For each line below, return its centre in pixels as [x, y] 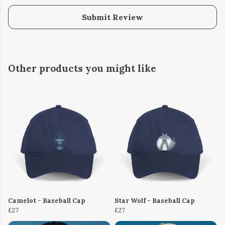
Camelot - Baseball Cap [47, 201]
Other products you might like [82, 69]
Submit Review [113, 17]
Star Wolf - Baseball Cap [155, 201]
